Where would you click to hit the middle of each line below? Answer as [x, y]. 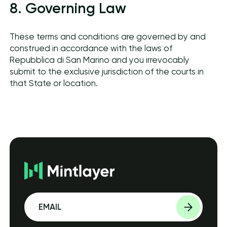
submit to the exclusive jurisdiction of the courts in [107, 71]
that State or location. [54, 83]
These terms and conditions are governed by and [108, 36]
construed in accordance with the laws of [91, 48]
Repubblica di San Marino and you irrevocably [100, 60]
